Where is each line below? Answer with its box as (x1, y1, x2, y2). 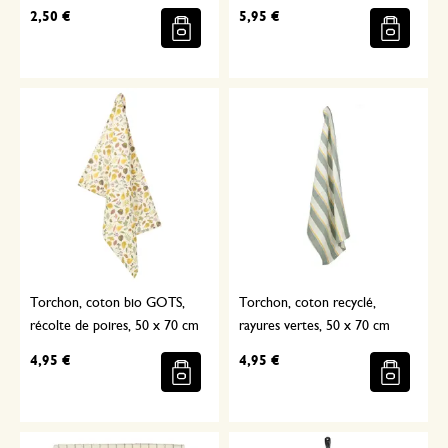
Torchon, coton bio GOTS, (30, 296, 185, 311)
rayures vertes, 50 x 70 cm (239, 319, 390, 334)
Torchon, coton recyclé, (239, 296, 376, 311)
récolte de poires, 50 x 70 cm (30, 319, 199, 334)
